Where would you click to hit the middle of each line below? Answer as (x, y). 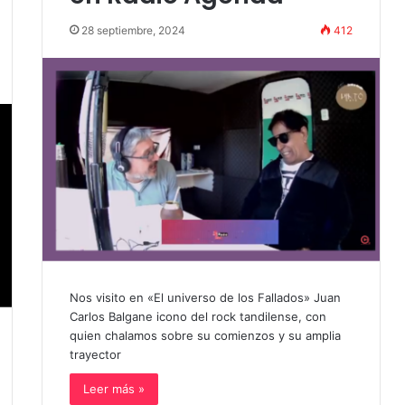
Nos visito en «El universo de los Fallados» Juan (205, 298)
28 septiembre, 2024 (133, 31)
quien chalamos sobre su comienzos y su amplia (205, 336)
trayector (95, 355)
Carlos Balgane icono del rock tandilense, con (198, 317)
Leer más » (113, 389)
